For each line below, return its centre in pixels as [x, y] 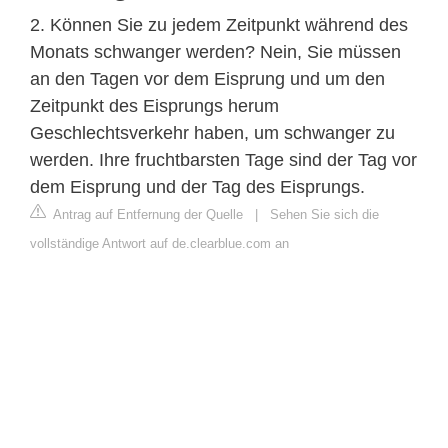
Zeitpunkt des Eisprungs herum [154, 105]
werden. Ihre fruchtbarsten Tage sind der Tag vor [223, 159]
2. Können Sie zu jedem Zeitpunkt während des [219, 24]
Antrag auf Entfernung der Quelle [146, 214]
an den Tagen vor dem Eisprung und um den [207, 78]
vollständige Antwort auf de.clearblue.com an [159, 243]
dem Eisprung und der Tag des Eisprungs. [197, 186]
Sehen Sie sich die [324, 214]
